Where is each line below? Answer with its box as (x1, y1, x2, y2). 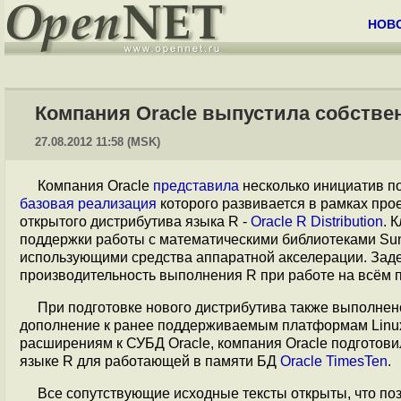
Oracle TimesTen (280, 354, 388, 369)
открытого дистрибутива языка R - (20, 214, 251, 229)
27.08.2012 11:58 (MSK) (35, 135, 160, 149)
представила (153, 178, 239, 193)
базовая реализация (20, 196, 157, 211)
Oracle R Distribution (251, 214, 383, 229)
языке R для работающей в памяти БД (20, 354, 280, 369)
